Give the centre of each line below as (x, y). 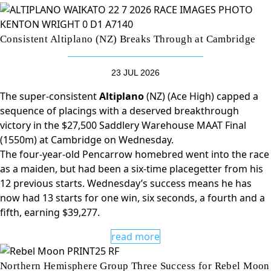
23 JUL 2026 (135, 73)
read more (135, 237)
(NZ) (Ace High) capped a (201, 96)
